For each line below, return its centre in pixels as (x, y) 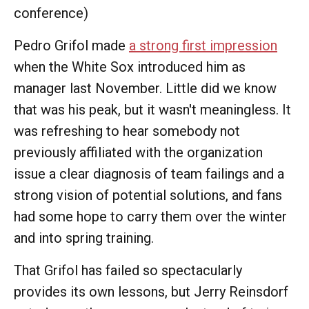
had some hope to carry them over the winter (150, 217)
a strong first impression (203, 46)
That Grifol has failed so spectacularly (128, 270)
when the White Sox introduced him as (130, 67)
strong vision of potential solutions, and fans (148, 195)
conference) (51, 13)
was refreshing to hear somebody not (127, 131)
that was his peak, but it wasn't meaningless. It (152, 110)
